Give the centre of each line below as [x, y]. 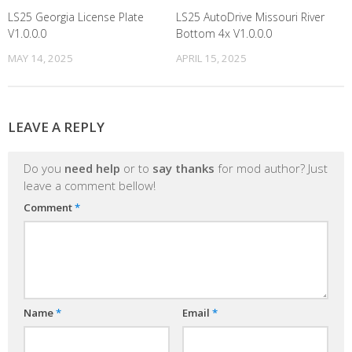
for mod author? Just [271, 169]
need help [92, 169]
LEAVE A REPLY [56, 127]
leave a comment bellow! [90, 186]
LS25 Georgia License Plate [76, 17]
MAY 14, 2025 [40, 59]
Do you [44, 169]
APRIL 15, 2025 [211, 59]
